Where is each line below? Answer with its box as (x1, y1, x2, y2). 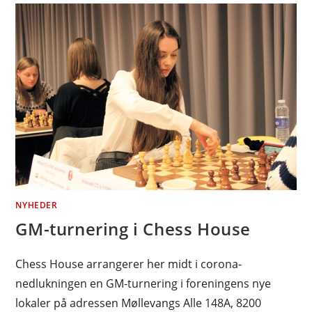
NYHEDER (15, 199, 58, 212)
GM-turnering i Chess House (15, 217, 251, 241)
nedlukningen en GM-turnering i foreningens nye (15, 276, 272, 292)
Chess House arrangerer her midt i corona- (15, 256, 242, 272)
